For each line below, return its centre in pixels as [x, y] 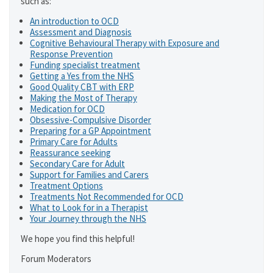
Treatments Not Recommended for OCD [107, 197]
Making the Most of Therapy [83, 98]
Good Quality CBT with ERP [82, 87]
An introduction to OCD [74, 21]
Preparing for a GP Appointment [90, 131]
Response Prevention [71, 54]
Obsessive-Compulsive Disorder [90, 120]
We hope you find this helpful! [78, 239]
